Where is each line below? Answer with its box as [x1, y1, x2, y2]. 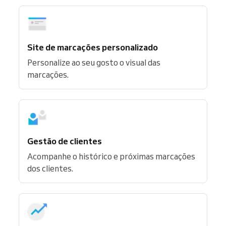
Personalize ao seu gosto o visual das [27, 57, 160, 68]
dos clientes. [27, 163, 73, 174]
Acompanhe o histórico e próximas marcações [27, 151, 195, 161]
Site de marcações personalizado [27, 41, 158, 52]
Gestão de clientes [27, 135, 102, 146]
